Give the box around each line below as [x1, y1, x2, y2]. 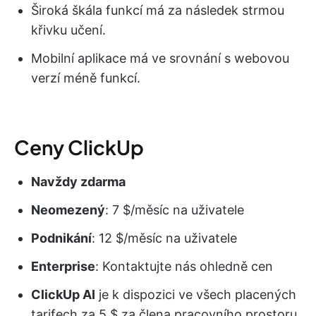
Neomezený [31, 202, 105, 217]
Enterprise [31, 258, 95, 274]
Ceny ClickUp [14, 134, 144, 159]
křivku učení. [31, 22, 106, 37]
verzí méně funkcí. [31, 70, 140, 85]
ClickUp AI [31, 286, 95, 302]
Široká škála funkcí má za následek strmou [31, 2, 284, 18]
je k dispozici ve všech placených [95, 286, 296, 302]
